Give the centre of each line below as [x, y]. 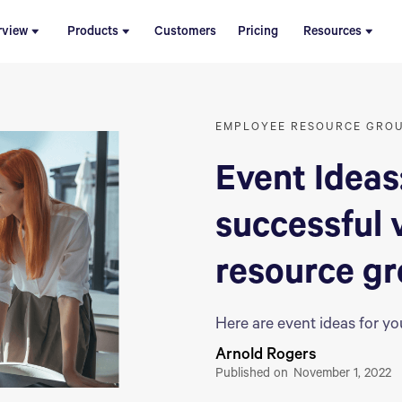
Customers [185, 33]
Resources [332, 33]
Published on [253, 375]
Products [92, 33]
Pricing [258, 33]
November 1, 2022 [342, 375]
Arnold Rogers [266, 356]
